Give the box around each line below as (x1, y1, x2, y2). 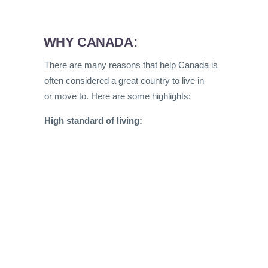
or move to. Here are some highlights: (44, 90, 191, 101)
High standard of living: (44, 115, 142, 126)
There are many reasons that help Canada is (44, 59, 218, 70)
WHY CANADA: (43, 34, 138, 50)
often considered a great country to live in (44, 75, 204, 86)
